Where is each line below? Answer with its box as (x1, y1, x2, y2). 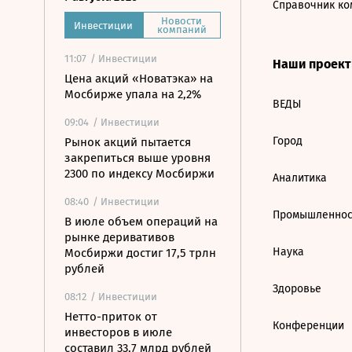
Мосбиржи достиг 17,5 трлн (64, 246, 216, 260)
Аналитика (273, 171, 327, 185)
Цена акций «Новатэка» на (64, 71, 213, 86)
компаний (156, 24, 207, 35)
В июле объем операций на (64, 214, 218, 229)
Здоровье (273, 282, 321, 295)
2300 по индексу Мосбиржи (64, 167, 214, 181)
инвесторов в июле (64, 325, 172, 339)
